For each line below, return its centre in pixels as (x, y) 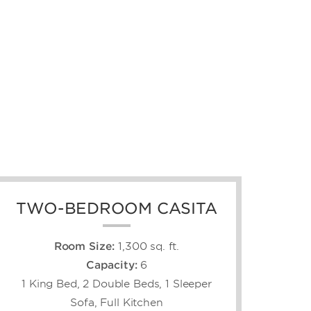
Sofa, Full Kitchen (117, 302)
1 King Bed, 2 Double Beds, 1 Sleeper (117, 284)
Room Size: (84, 246)
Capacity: (111, 265)
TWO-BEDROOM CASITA (117, 208)
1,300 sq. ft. (149, 246)
